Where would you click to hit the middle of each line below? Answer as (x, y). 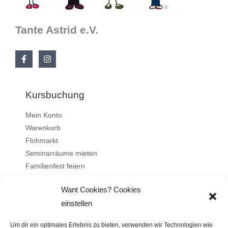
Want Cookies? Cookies (101, 190)
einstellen (77, 203)
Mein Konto (44, 116)
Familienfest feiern (55, 166)
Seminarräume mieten (61, 154)
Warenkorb (43, 128)
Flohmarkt (42, 141)
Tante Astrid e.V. (57, 30)
